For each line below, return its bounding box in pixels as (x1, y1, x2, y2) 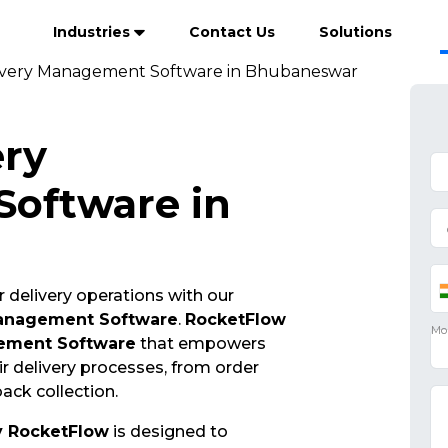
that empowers (135, 334, 266, 353)
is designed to (108, 422, 228, 441)
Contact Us (189, 23, 275, 41)
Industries (53, 23, 134, 41)
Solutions (319, 23, 392, 41)
